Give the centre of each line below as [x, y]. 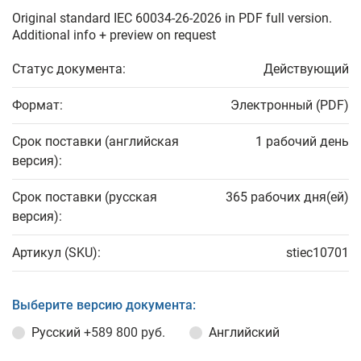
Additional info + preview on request [114, 35]
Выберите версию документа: [104, 305]
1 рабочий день [302, 141]
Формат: [37, 105]
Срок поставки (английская [95, 141]
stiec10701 [317, 253]
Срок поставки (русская [85, 197]
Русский [58, 332]
